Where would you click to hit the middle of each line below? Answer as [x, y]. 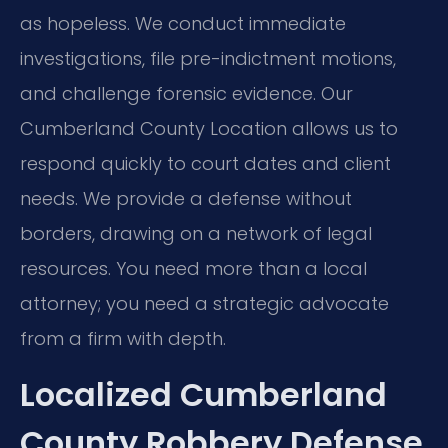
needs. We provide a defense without [186, 199]
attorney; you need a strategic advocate [204, 304]
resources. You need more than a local [193, 269]
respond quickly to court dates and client [205, 164]
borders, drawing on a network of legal [196, 234]
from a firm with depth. [123, 339]
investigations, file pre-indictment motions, [208, 59]
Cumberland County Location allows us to [209, 129]
